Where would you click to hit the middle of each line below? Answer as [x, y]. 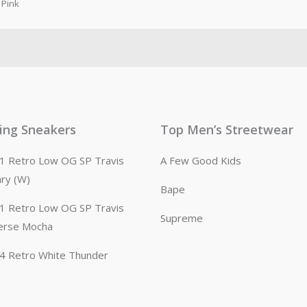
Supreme [182, 218]
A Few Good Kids [201, 161]
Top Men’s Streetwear [227, 130]
